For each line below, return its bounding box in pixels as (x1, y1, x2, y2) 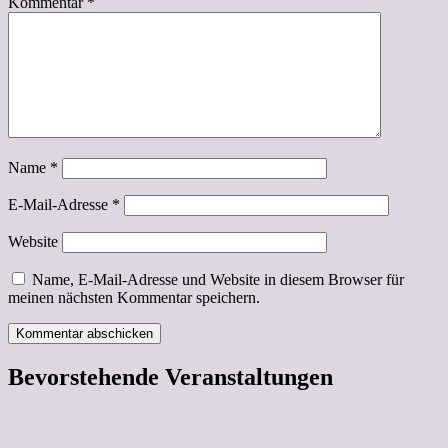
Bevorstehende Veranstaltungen (8, 363, 333, 390)
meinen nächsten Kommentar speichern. (8, 288, 260, 306)
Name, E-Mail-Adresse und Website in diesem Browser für (32, 270, 404, 288)
